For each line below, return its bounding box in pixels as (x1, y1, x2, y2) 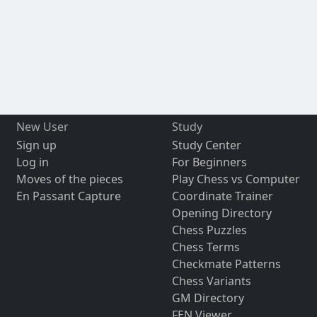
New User (16, 119, 69, 135)
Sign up (16, 137, 57, 154)
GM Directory (171, 290, 244, 306)
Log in (16, 154, 49, 171)
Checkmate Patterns (171, 256, 281, 272)
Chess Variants (171, 273, 251, 289)
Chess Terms (171, 239, 240, 255)
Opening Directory (171, 205, 272, 221)
